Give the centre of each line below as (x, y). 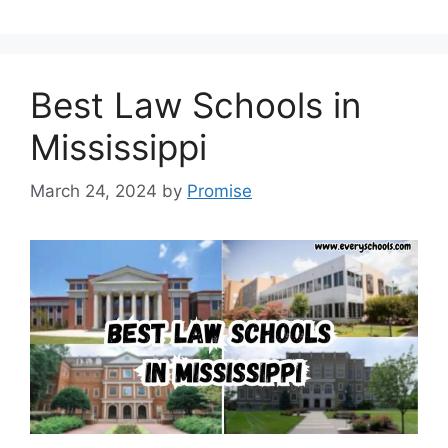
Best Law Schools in (195, 104)
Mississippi (118, 146)
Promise (219, 191)
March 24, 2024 (93, 191)
